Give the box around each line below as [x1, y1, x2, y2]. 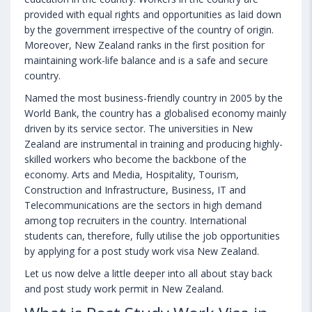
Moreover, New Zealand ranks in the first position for [24, 38, 265, 52]
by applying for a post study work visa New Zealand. [24, 244, 259, 258]
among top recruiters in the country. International [24, 213, 247, 227]
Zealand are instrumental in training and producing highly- [24, 136, 283, 150]
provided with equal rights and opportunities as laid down [24, 7, 281, 21]
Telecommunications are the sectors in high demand [24, 198, 262, 212]
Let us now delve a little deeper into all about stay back [24, 266, 272, 280]
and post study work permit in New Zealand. [24, 281, 224, 295]
